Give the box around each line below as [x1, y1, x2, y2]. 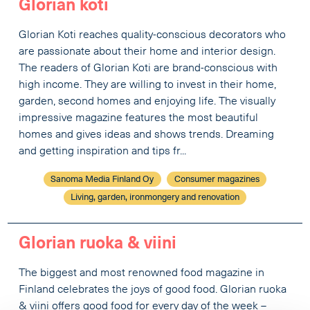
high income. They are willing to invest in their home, [19, 79, 277, 91]
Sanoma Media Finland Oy [51, 174, 154, 184]
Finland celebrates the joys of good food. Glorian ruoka [19, 284, 287, 296]
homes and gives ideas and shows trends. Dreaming [19, 129, 275, 140]
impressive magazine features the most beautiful [19, 112, 259, 124]
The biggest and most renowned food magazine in [19, 268, 265, 280]
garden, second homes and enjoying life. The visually [19, 95, 276, 107]
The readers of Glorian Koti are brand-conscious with [19, 62, 278, 74]
